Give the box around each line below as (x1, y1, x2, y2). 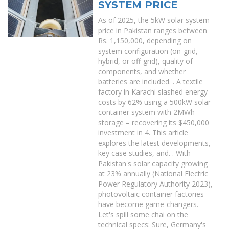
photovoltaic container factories (98, 189, 204, 199)
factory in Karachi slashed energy (98, 87, 208, 97)
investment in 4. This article (98, 128, 189, 138)
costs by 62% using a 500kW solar (98, 97, 211, 107)
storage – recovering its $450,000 (98, 118, 210, 127)
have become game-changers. (98, 199, 199, 209)
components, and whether (98, 66, 186, 76)
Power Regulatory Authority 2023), (98, 179, 213, 189)
